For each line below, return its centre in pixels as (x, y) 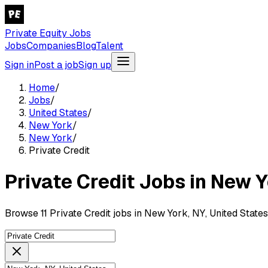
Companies (51, 46)
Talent (109, 46)
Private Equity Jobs (48, 33)
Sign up (95, 65)
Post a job (56, 65)
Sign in (19, 65)
